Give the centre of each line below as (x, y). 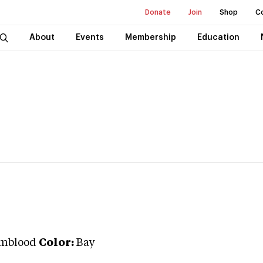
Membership (150, 38)
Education (218, 38)
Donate (158, 12)
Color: (56, 243)
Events (90, 38)
